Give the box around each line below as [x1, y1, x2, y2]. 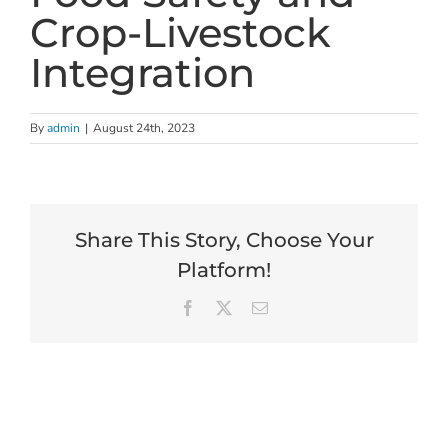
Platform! [177, 258, 271, 283]
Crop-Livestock [30, 8, 331, 57]
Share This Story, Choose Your [74, 228, 374, 253]
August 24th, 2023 [93, 120, 195, 136]
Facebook [195, 299, 257, 316]
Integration [30, 48, 255, 97]
